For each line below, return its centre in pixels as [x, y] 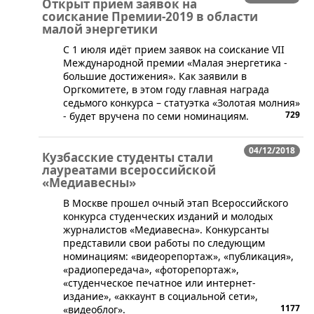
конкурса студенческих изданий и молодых [168, 217]
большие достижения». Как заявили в [155, 76]
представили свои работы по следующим [164, 243]
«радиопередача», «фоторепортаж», [151, 270]
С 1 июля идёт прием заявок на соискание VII [174, 50]
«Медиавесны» [89, 183]
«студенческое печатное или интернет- [159, 283]
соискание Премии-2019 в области [150, 17]
